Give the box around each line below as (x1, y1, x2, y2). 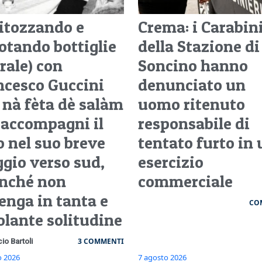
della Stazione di (137, 36, 260, 57)
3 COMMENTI (77, 236, 124, 247)
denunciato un (137, 75, 246, 95)
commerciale (137, 171, 233, 192)
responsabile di (137, 113, 250, 134)
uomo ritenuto (137, 94, 245, 115)
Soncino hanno (137, 56, 248, 76)
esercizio (137, 152, 204, 173)
